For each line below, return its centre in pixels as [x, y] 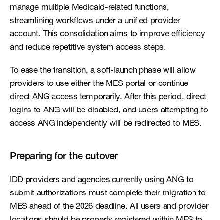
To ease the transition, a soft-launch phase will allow [103, 71]
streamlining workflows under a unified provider [95, 21]
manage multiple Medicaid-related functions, [90, 8]
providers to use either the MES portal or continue [99, 84]
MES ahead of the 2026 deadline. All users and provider [109, 207]
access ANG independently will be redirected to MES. [106, 124]
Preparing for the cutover [64, 157]
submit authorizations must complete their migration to [108, 194]
